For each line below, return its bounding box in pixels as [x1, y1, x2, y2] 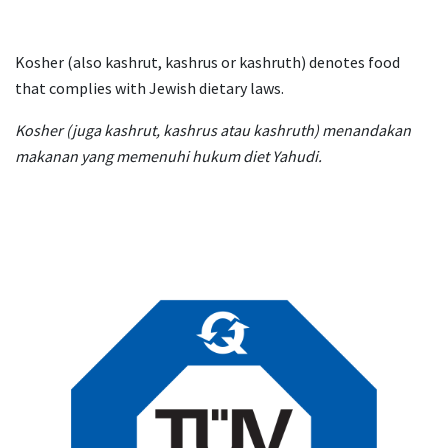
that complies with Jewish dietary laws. [15, 78, 284, 98]
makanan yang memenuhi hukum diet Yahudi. [15, 146, 322, 166]
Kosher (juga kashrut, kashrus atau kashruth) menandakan [15, 120, 411, 140]
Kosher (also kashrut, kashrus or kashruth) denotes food [15, 52, 400, 72]
